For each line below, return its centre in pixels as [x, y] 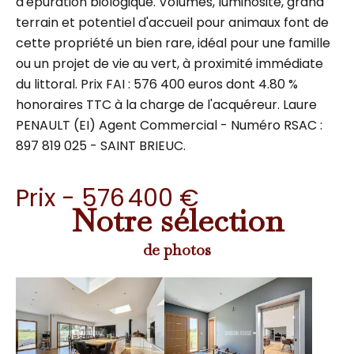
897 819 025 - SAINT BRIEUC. [101, 146]
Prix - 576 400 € [107, 198]
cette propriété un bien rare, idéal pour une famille [173, 43]
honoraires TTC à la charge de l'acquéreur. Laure [166, 105]
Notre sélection [177, 220]
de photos [177, 250]
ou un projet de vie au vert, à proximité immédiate [169, 64]
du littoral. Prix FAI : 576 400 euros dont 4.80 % [157, 84]
